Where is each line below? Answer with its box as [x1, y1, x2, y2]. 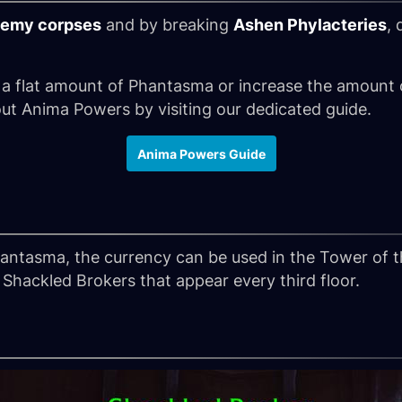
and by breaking [101, 15, 233, 34]
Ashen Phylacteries [233, 15, 387, 34]
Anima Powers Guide [136, 145, 266, 162]
